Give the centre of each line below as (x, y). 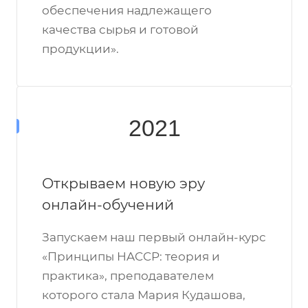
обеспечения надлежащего (127, 10)
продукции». (80, 49)
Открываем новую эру (123, 183)
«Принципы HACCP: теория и (131, 256)
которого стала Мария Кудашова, (144, 295)
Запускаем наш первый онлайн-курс (154, 237)
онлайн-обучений (108, 205)
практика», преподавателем (128, 276)
